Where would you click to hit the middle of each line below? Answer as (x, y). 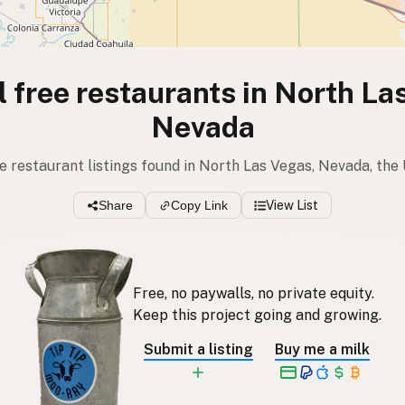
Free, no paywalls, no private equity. (253, 293)
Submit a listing (198, 349)
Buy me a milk (322, 349)
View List (292, 206)
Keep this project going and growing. (257, 315)
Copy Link (199, 206)
